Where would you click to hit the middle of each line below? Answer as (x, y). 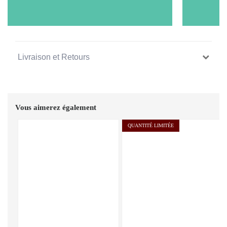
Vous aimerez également (56, 107)
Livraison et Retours (54, 57)
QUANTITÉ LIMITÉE (151, 125)
